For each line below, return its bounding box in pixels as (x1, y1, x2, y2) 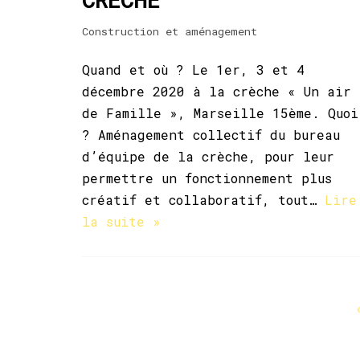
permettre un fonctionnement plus (82, 169, 332, 186)
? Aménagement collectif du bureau (82, 125, 340, 143)
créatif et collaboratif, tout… (82, 190, 325, 208)
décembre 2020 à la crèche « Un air (82, 82, 351, 100)
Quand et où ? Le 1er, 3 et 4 (82, 60, 305, 78)
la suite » (82, 212, 161, 230)
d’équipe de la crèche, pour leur (82, 147, 334, 165)
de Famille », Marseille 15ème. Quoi (82, 104, 358, 121)
